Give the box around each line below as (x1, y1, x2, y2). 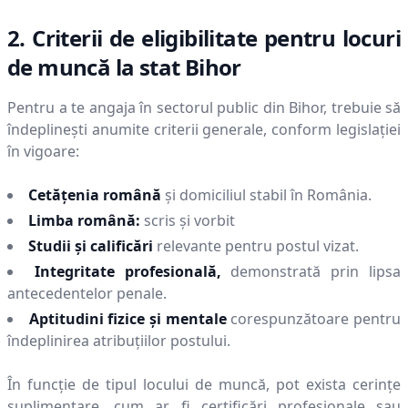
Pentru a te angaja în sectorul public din (7, 97, 289, 117)
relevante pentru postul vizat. (157, 236, 359, 256)
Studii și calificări (28, 236, 153, 256)
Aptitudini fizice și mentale (28, 309, 227, 329)
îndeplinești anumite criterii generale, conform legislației (7, 119, 401, 139)
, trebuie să (323, 97, 401, 117)
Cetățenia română (28, 185, 161, 205)
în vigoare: (7, 141, 79, 161)
